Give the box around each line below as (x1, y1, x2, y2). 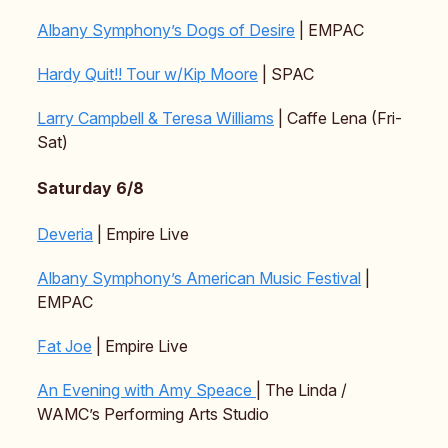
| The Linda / (256, 380, 347, 401)
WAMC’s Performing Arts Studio (37, 404, 269, 425)
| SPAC (258, 64, 314, 85)
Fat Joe (37, 336, 92, 357)
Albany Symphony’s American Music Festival (37, 268, 361, 289)
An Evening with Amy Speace (37, 380, 256, 401)
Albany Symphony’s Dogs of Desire (37, 20, 295, 41)
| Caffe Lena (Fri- (274, 108, 402, 129)
